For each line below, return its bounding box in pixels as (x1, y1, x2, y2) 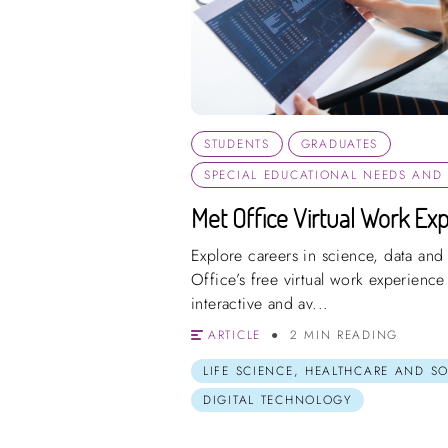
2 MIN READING (289, 325, 398, 344)
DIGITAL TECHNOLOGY (203, 390, 352, 409)
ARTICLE (208, 325, 261, 344)
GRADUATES (300, 134, 379, 153)
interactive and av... (191, 291, 329, 315)
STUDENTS (204, 134, 270, 153)
